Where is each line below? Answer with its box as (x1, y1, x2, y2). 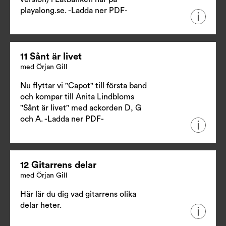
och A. (20, 115, 44, 123)
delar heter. (20, 201, 62, 209)
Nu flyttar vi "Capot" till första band (20, 81, 147, 90)
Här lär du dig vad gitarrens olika (20, 190, 136, 198)
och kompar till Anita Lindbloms (20, 92, 134, 101)
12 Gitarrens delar (20, 160, 96, 170)
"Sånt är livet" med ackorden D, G (20, 103, 141, 112)
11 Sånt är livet (20, 51, 82, 62)
